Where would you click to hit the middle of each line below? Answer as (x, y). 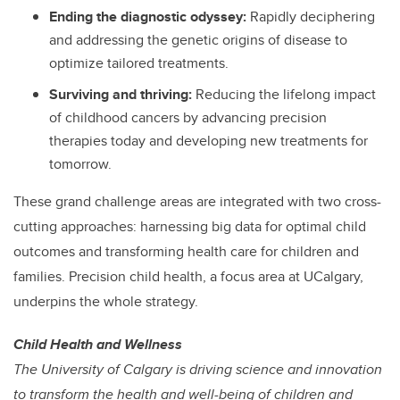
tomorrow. (80, 163)
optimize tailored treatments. (139, 62)
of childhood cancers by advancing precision (188, 117)
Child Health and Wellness (98, 344)
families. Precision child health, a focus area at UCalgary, (188, 276)
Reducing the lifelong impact (286, 94)
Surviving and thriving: (122, 94)
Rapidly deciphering (312, 16)
